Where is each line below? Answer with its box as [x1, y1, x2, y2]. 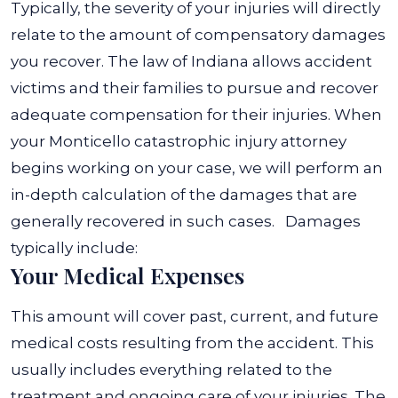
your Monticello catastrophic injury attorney [11, 132, 346, 150]
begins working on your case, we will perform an [11, 159, 383, 177]
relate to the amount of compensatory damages [11, 26, 386, 44]
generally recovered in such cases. [11, 212, 282, 230]
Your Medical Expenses [11, 260, 244, 290]
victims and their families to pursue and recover [11, 79, 378, 97]
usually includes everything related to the [11, 361, 332, 378]
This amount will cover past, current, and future [11, 307, 378, 325]
